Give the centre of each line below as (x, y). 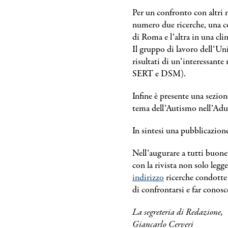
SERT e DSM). (159, 74)
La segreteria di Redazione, (178, 212)
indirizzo (148, 178)
